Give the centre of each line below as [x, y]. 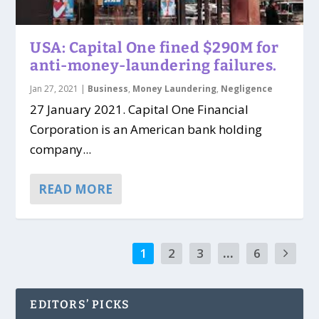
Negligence [247, 89]
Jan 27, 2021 [54, 89]
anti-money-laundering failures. [153, 66]
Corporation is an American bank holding [146, 130]
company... [61, 150]
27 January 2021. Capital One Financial [140, 110]
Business [108, 89]
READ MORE [76, 189]
